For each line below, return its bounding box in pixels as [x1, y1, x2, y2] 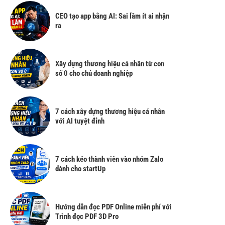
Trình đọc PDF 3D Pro [55, 211, 119, 221]
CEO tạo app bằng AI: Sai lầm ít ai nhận [55, 11, 169, 21]
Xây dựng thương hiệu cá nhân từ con [55, 59, 164, 68]
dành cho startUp [55, 164, 105, 173]
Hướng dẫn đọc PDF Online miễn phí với [55, 202, 172, 211]
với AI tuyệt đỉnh [55, 116, 104, 126]
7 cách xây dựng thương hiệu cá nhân [55, 106, 165, 116]
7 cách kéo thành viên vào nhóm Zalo [55, 154, 163, 164]
